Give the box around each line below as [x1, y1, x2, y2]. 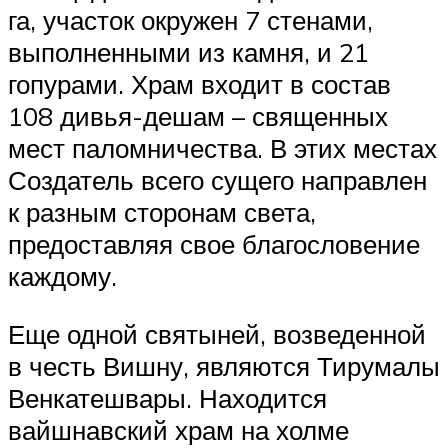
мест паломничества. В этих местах [8, 131, 437, 164]
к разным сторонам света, [8, 195, 316, 228]
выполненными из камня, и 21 [8, 35, 369, 68]
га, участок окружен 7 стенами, [8, 3, 373, 36]
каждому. [8, 259, 117, 292]
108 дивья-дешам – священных [8, 99, 388, 132]
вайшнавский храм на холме [8, 413, 349, 446]
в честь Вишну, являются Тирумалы [8, 349, 440, 382]
